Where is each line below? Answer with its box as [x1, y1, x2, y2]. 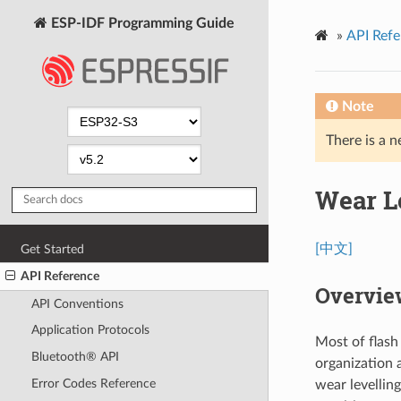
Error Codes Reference [30, 376, 156, 390]
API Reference [21, 269, 100, 284]
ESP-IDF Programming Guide [47, 15, 235, 30]
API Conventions [30, 296, 124, 311]
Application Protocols [30, 323, 149, 337]
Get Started [21, 242, 85, 256]
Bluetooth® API [30, 350, 119, 364]
